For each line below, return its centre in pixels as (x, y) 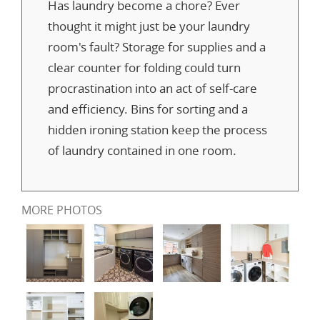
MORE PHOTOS (62, 210)
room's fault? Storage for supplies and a (157, 46)
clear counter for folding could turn (144, 67)
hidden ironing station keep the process (157, 129)
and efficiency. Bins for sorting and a (148, 109)
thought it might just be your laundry (149, 26)
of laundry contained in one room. (142, 150)
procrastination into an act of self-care (152, 88)
